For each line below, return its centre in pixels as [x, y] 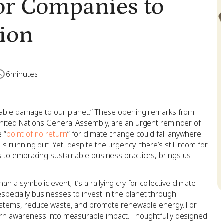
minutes [24, 74]
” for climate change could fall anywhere [134, 134]
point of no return [37, 134]
